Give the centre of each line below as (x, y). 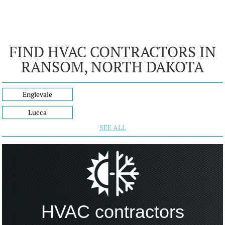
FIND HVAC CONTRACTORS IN (113, 52)
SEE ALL (113, 127)
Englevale (38, 94)
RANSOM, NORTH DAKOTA (113, 67)
